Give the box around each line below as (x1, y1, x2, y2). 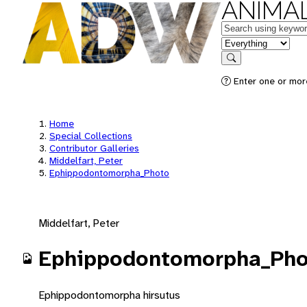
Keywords (221, 20, 267, 34)
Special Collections (49, 130, 132, 142)
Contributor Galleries (49, 142, 139, 154)
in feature (221, 35, 266, 49)
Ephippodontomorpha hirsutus (38, 287, 180, 302)
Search (230, 62, 259, 73)
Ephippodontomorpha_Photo (49, 167, 169, 179)
